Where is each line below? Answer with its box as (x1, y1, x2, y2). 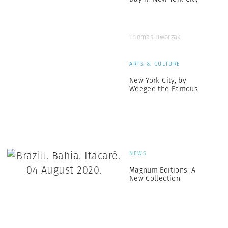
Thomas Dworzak (129, 32, 181, 42)
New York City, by (129, 75, 186, 85)
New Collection (129, 173, 180, 183)
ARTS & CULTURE (129, 60, 181, 68)
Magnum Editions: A (129, 165, 196, 175)
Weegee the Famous (129, 83, 198, 94)
